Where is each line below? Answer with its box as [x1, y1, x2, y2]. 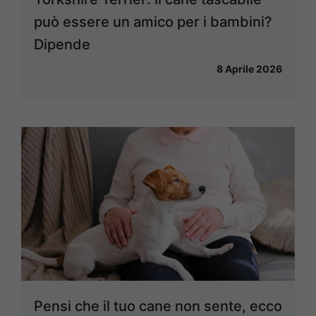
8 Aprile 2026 [217, 63, 282, 75]
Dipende [34, 36, 90, 54]
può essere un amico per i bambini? [34, 13, 272, 31]
